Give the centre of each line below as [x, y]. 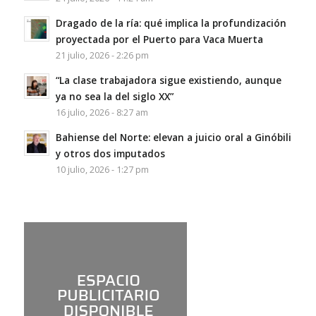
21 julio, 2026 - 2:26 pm [102, 55]
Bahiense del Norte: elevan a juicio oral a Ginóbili [173, 137]
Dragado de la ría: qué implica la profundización [171, 23]
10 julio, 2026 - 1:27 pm [102, 169]
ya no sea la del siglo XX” [114, 96]
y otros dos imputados [110, 153]
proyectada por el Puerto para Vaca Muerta [159, 39]
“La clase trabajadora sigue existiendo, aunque [168, 80]
